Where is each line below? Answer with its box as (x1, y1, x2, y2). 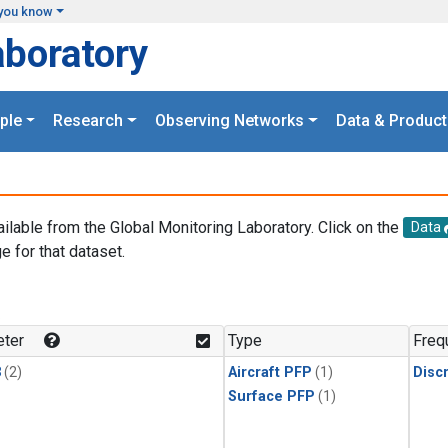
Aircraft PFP (228, 364, 312, 382)
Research (53, 111, 124, 131)
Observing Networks (155, 111, 304, 131)
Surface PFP (228, 388, 315, 406)
